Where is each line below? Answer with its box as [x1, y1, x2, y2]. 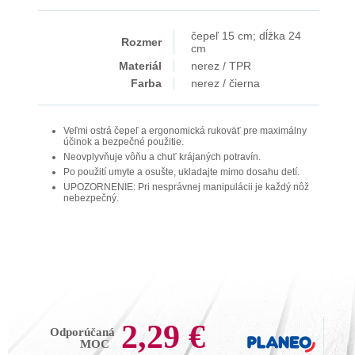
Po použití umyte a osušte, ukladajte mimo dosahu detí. [63, 166, 300, 177]
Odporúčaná [50, 326, 115, 338]
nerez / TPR [191, 59, 251, 72]
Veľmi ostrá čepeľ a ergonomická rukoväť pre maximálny [63, 125, 307, 136]
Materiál [119, 59, 162, 72]
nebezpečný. [63, 193, 119, 204]
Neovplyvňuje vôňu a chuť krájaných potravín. [63, 151, 261, 162]
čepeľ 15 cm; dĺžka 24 [191, 29, 301, 42]
